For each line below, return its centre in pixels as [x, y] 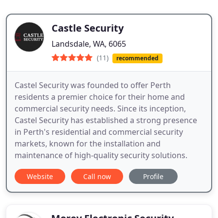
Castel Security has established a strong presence [106, 120]
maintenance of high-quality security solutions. [101, 155]
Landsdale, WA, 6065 [89, 44]
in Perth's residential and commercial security [99, 132]
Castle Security [88, 28]
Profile [153, 177]
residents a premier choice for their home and [100, 97]
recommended [137, 58]
